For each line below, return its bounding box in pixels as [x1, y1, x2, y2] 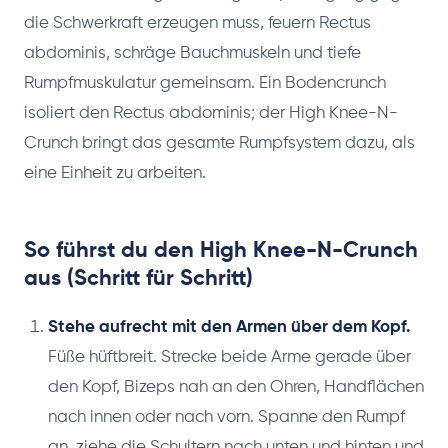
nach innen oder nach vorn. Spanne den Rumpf [48, 408, 405, 426]
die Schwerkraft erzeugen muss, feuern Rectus [24, 14, 371, 32]
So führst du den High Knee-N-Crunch [24, 239, 418, 262]
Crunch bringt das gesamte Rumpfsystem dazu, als [24, 134, 415, 152]
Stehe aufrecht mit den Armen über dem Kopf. [48, 318, 411, 336]
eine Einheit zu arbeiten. [24, 164, 206, 182]
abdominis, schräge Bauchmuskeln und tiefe [24, 44, 361, 62]
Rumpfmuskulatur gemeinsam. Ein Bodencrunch [24, 74, 386, 92]
